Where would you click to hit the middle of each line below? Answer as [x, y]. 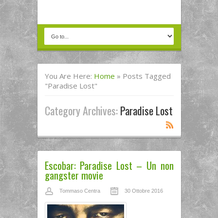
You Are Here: [69, 76]
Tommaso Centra [80, 191]
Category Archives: [82, 110]
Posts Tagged [146, 76]
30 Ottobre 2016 [144, 191]
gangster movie [74, 175]
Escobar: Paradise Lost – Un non [109, 165]
